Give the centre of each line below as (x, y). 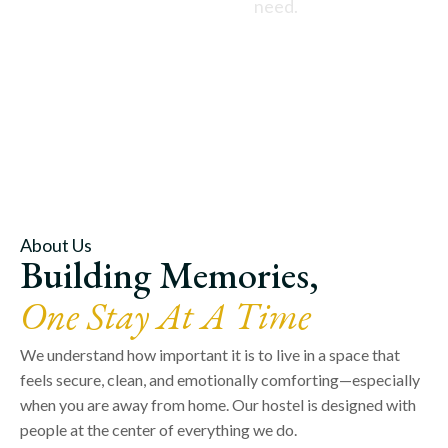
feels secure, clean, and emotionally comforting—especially (220, 379)
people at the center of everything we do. (158, 429)
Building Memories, (169, 274)
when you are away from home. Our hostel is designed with (218, 404)
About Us (56, 244)
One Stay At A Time (165, 315)
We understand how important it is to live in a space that (210, 354)
